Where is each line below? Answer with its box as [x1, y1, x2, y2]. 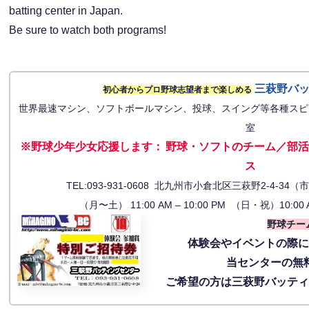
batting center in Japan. [9, 5, 123, 17]
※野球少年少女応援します [19, 141, 152, 153]
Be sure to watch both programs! [9, 24, 167, 37]
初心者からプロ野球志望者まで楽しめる [102, 85, 252, 95]
